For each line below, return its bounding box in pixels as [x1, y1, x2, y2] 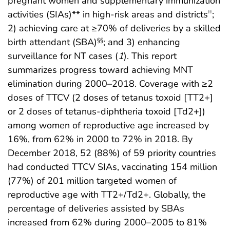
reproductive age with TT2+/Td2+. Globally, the [8, 188, 206, 201]
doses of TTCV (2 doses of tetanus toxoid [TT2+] [8, 91, 213, 104]
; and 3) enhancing [103, 35, 180, 48]
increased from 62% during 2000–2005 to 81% [8, 216, 207, 228]
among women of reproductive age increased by [8, 119, 209, 131]
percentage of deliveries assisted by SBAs [8, 202, 184, 215]
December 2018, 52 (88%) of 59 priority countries [8, 146, 216, 159]
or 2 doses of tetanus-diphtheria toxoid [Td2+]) [8, 105, 205, 118]
